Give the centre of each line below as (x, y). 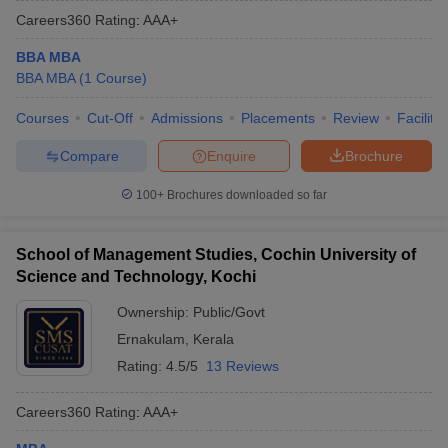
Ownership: (155, 312)
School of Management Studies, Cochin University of (216, 254)
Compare (89, 155)
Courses (42, 118)
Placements (278, 118)
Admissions (187, 118)
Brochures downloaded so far (245, 195)
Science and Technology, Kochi (136, 276)
